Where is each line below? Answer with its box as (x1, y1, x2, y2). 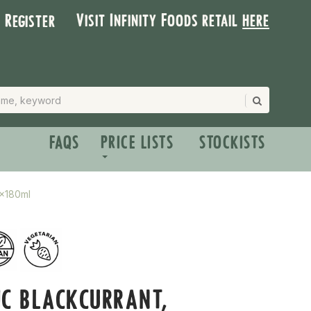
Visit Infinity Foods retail (76, 10, 243, 31)
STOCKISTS (199, 132, 266, 153)
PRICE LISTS (100, 132, 174, 153)
